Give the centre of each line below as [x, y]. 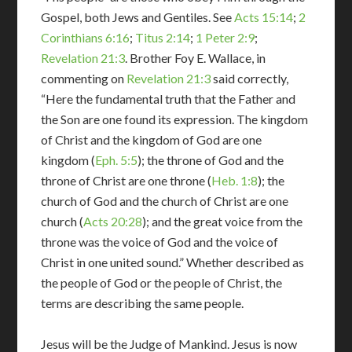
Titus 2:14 [163, 37]
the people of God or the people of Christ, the [162, 282]
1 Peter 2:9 [225, 37]
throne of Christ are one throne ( [126, 180]
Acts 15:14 [264, 16]
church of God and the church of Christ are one [165, 200]
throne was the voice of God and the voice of [160, 241]
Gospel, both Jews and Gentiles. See [138, 16]
